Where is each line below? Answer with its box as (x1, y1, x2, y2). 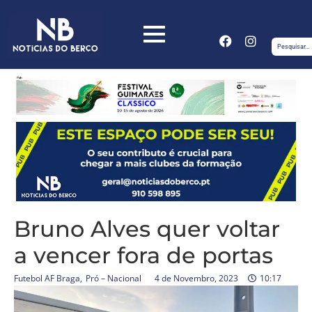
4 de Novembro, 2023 (155, 272, 238, 285)
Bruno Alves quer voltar (14, 215, 280, 243)
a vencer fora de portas (14, 242, 273, 270)
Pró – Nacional (86, 272, 141, 285)
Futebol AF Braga (14, 272, 80, 285)
